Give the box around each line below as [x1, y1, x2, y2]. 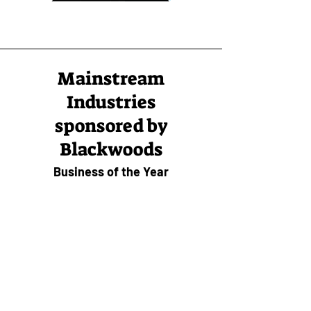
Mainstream [58, 67, 165, 90]
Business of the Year [53, 164, 169, 179]
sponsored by [54, 114, 168, 137]
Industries [67, 90, 155, 114]
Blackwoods [60, 137, 162, 161]
